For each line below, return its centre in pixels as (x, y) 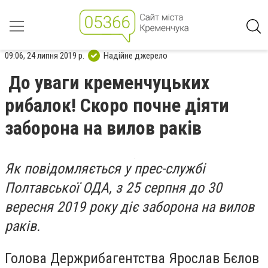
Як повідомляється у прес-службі (105, 169)
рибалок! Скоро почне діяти (117, 105)
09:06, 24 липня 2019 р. (45, 55)
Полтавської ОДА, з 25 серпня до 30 (113, 188)
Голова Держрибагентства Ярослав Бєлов (132, 258)
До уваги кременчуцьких (109, 83)
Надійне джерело (135, 55)
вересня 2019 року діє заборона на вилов (130, 207)
